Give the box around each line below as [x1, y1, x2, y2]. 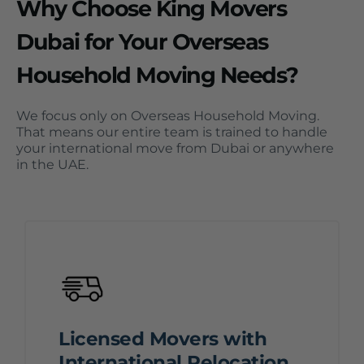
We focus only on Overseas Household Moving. [16, 108, 319, 123]
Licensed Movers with [58, 327, 266, 350]
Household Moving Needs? [16, 62, 298, 89]
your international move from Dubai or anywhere [16, 141, 334, 156]
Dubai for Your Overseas [16, 28, 268, 55]
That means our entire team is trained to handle [16, 124, 327, 140]
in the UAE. [16, 157, 89, 172]
